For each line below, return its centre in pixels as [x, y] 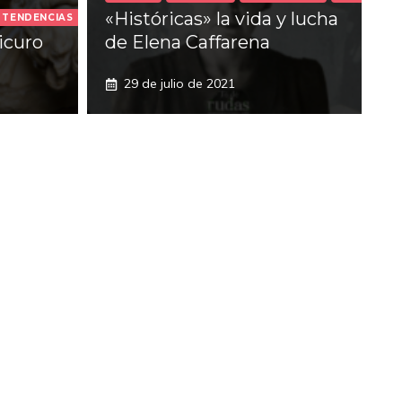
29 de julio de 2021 [179, 83]
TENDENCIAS [38, 17]
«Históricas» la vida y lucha [222, 19]
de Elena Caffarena [188, 42]
